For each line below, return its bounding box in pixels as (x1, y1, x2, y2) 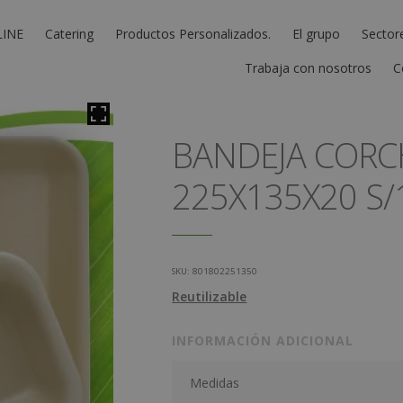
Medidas (190, 373, 240, 391)
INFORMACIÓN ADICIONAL (172, 331, 354, 349)
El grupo (292, 24, 340, 42)
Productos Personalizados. (115, 24, 271, 42)
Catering (45, 24, 94, 42)
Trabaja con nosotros (245, 58, 372, 76)
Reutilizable (172, 287, 247, 305)
